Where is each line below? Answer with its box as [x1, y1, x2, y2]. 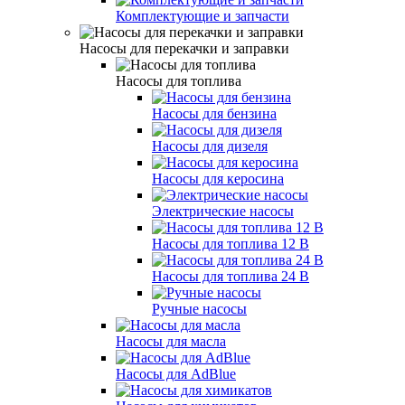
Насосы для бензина [152, 105, 277, 121]
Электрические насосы [152, 202, 294, 219]
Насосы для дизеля [152, 137, 268, 154]
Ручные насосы [152, 300, 247, 316]
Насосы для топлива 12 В [152, 235, 309, 251]
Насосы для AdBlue [116, 365, 236, 381]
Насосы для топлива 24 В [152, 268, 309, 284]
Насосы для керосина [152, 170, 284, 186]
